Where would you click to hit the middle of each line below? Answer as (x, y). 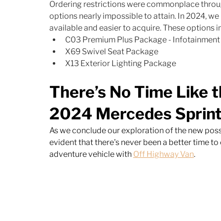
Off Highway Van (164, 154)
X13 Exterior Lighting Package (121, 63)
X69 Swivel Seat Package (112, 51)
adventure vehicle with (91, 154)
